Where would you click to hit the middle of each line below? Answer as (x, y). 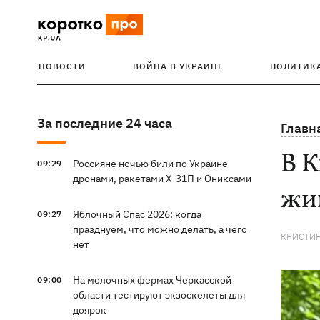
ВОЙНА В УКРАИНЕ (178, 66)
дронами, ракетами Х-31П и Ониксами (162, 179)
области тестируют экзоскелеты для (159, 295)
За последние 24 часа (105, 123)
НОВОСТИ (62, 66)
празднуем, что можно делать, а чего (160, 229)
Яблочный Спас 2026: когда (137, 214)
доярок (89, 310)
